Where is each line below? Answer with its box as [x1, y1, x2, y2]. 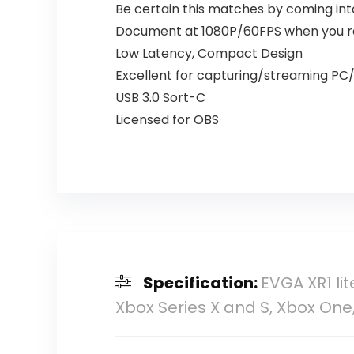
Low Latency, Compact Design [115, 44, 303, 63]
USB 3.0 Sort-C [115, 88, 205, 107]
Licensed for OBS [115, 111, 219, 130]
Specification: [142, 272, 261, 295]
